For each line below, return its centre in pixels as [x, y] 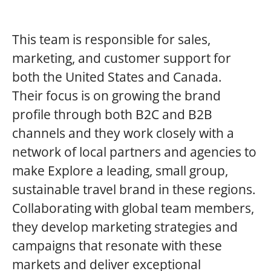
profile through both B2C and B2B [112, 114]
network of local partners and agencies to [134, 152]
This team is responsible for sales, [111, 39]
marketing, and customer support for [122, 58]
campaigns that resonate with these [117, 246]
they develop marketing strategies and [125, 227]
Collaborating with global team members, [133, 208]
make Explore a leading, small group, [120, 171]
